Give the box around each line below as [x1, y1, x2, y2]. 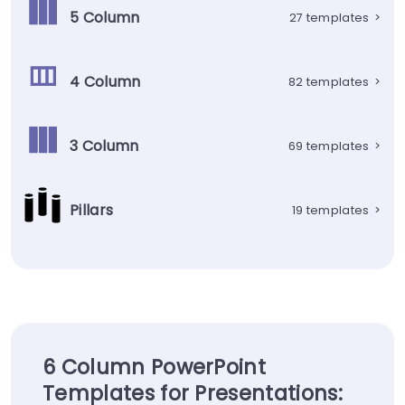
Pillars [70, 199, 114, 221]
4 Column [70, 71, 141, 92]
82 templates [287, 74, 370, 90]
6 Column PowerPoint [42, 353, 267, 382]
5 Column [70, 6, 140, 28]
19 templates [291, 202, 370, 219]
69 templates [287, 138, 370, 155]
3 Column [70, 135, 139, 156]
